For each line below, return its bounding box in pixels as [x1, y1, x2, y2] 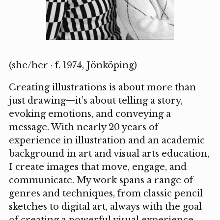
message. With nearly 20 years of [8, 121, 158, 133]
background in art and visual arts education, [8, 148, 209, 159]
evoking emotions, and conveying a [8, 108, 171, 119]
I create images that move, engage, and [8, 161, 187, 172]
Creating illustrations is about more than [8, 82, 196, 93]
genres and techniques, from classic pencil [8, 188, 203, 199]
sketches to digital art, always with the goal [8, 201, 202, 212]
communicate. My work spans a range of [8, 174, 193, 186]
